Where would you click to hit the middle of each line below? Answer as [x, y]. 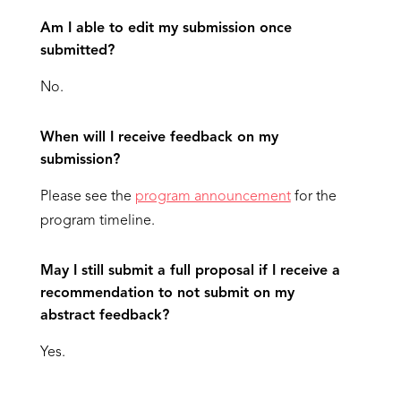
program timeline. [97, 221]
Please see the [87, 197]
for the [313, 197]
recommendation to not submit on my [167, 294]
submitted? [77, 51]
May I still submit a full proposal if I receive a [190, 271]
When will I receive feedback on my [159, 138]
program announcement [213, 197]
